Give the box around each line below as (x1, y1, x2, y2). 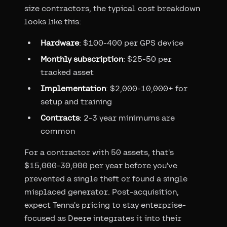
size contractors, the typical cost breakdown (24, 3, 200, 13)
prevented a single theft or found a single (24, 173, 187, 183)
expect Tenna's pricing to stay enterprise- (24, 200, 186, 210)
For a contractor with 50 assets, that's (24, 147, 174, 157)
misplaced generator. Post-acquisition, (24, 186, 179, 197)
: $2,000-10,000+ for (106, 83, 187, 93)
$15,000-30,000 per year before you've (24, 160, 177, 170)
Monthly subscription (41, 54, 123, 64)
